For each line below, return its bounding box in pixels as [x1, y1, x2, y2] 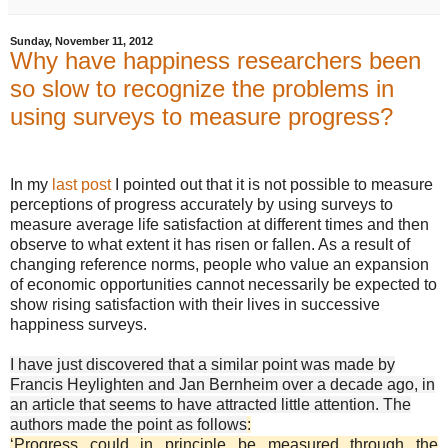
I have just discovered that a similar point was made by [10, 355, 395, 373]
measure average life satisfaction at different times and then [10, 215, 429, 233]
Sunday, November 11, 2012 [10, 35, 153, 48]
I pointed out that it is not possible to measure [115, 175, 433, 193]
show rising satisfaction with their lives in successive [10, 295, 380, 313]
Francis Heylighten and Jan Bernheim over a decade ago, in [10, 375, 435, 393]
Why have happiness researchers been [10, 47, 421, 75]
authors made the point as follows [10, 415, 247, 433]
